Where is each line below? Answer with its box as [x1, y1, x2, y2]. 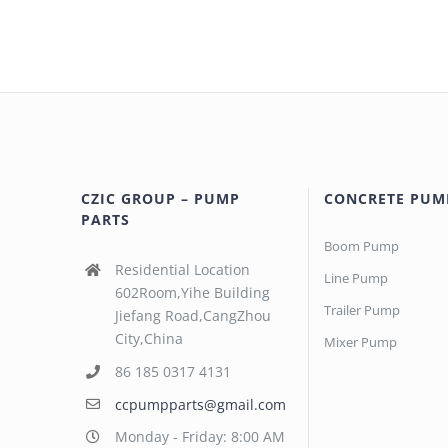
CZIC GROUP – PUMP [81, 189, 241, 208]
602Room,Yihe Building [114, 283, 270, 302]
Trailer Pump [323, 301, 400, 319]
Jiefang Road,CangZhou [114, 306, 271, 325]
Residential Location [114, 260, 250, 279]
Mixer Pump [323, 333, 397, 351]
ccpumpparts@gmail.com [114, 394, 286, 414]
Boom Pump [323, 237, 399, 255]
